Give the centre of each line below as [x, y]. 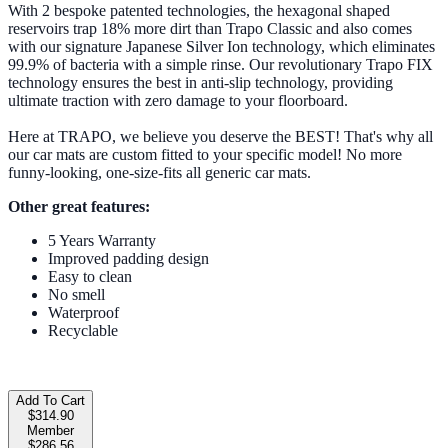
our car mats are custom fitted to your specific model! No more [205, 155]
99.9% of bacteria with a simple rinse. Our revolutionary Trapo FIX [220, 65]
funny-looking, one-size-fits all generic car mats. [159, 173]
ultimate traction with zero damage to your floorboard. [178, 101]
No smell [76, 295]
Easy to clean [90, 277]
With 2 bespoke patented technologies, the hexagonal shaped [199, 11]
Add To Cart [50, 401]
